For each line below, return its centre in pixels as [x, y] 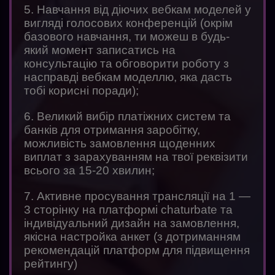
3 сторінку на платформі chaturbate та [128, 210]
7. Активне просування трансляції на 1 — [137, 196]
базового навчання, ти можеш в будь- [127, 37]
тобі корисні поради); [81, 91]
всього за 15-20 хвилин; [89, 171]
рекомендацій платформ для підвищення [137, 250]
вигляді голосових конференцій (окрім [128, 23]
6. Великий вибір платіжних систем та [127, 117]
